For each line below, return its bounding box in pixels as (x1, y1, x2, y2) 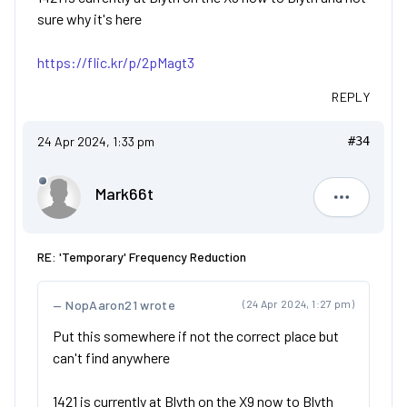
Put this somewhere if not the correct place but (53, 327, 339, 344)
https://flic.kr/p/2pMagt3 (37, 54, 194, 71)
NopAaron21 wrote (65, 297, 175, 313)
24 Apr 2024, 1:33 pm (37, 134, 154, 149)
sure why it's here (37, 10, 142, 27)
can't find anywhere (53, 349, 170, 366)
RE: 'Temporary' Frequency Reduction (37, 249, 246, 264)
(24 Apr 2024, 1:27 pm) (243, 297, 354, 310)
